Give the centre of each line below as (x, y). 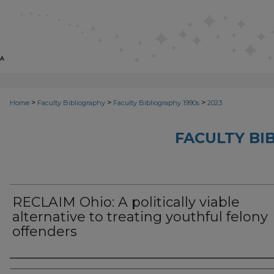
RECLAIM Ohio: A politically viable (126, 202)
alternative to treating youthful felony (140, 217)
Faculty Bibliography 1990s (156, 103)
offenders (45, 231)
